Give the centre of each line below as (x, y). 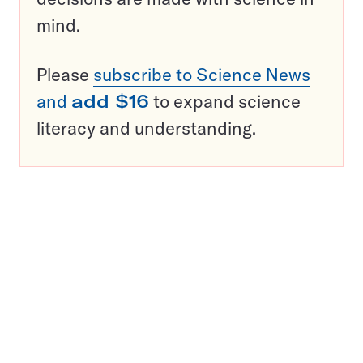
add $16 (110, 102)
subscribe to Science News (202, 75)
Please (65, 75)
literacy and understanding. (146, 128)
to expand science (225, 102)
